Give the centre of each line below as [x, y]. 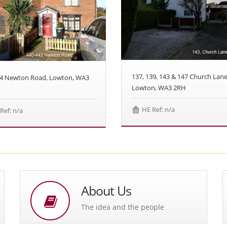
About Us [106, 191]
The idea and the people [123, 207]
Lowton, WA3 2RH [159, 88]
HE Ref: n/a [158, 110]
